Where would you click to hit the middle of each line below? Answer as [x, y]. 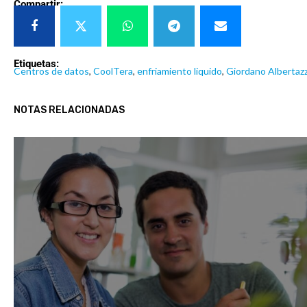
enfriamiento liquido [180, 71]
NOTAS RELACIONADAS [69, 110]
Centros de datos [51, 71]
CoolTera [113, 71]
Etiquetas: [36, 64]
